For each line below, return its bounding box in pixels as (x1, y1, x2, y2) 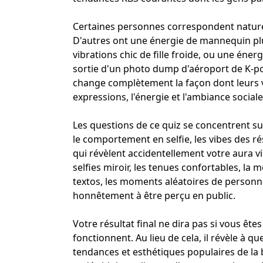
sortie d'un (73, 62, 123, 75)
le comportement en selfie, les (73, 132, 209, 146)
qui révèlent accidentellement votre (73, 146, 232, 160)
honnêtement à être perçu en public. (73, 188, 235, 202)
